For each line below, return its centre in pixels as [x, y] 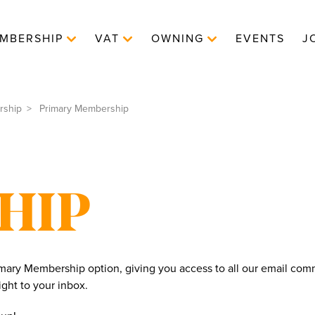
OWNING [178, 39]
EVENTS [260, 39]
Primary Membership [83, 109]
